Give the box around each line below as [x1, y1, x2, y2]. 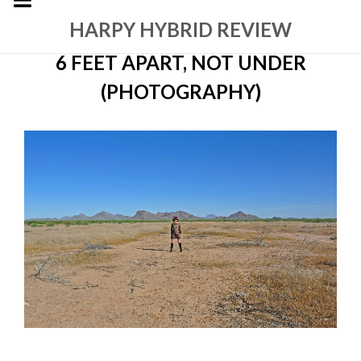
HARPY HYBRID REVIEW [69, 18, 292, 41]
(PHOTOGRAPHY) [100, 80, 261, 103]
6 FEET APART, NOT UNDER [55, 51, 306, 74]
